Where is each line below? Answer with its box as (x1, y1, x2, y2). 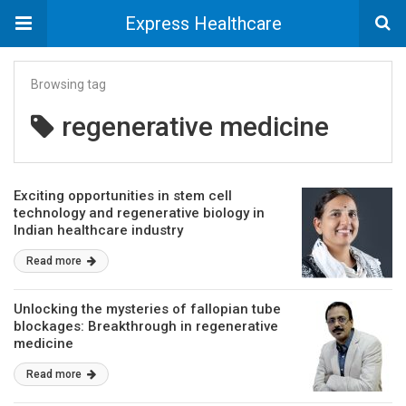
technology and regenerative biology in (14, 205, 265, 221)
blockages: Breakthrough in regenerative (14, 318, 278, 334)
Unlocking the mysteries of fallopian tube (14, 301, 281, 317)
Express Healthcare (124, 13, 282, 34)
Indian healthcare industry (14, 222, 183, 238)
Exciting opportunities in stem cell (14, 188, 232, 204)
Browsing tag (31, 77, 106, 92)
